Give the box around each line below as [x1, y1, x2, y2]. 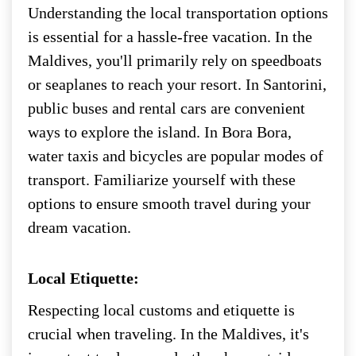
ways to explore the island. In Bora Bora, [28, 122, 292, 141]
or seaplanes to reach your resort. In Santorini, [28, 75, 327, 93]
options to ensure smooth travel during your [28, 194, 311, 212]
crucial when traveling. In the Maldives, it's [28, 324, 309, 342]
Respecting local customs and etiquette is [28, 300, 295, 319]
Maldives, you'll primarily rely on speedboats [28, 51, 322, 69]
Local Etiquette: [28, 269, 139, 287]
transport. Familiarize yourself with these [28, 170, 296, 188]
